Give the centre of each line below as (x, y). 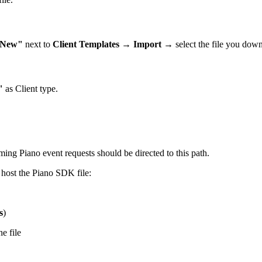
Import (147, 44)
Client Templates (86, 44)
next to (38, 44)
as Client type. (30, 88)
